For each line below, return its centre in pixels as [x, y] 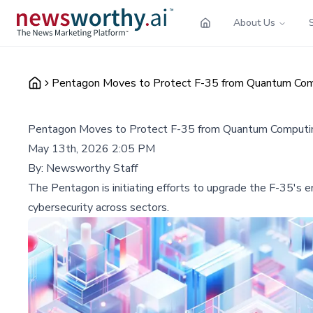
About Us [254, 22]
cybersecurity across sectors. [99, 207]
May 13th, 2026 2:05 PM [92, 148]
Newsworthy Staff [92, 168]
